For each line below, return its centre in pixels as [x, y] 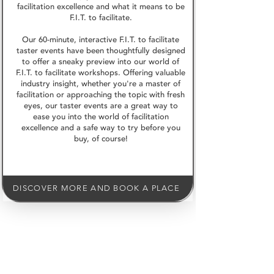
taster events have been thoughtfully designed [101, 50]
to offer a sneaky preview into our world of [101, 61]
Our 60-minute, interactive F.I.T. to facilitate [101, 39]
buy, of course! [101, 139]
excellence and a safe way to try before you [101, 128]
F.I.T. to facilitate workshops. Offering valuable [101, 72]
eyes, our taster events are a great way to [101, 106]
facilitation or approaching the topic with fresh [101, 94]
